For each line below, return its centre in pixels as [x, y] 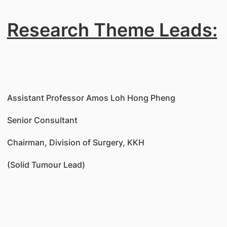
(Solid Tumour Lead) [46, 165]
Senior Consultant [42, 120]
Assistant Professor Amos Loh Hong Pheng [91, 98]
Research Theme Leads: [112, 30]
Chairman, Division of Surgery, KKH [75, 142]
